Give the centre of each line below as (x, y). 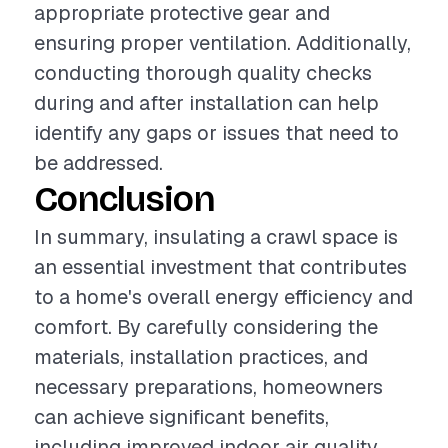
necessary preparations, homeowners (208, 387)
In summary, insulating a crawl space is (216, 237)
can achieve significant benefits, (181, 417)
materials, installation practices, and (201, 357)
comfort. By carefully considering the (206, 327)
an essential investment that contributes (220, 267)
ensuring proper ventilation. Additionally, (222, 43)
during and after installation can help (206, 103)
